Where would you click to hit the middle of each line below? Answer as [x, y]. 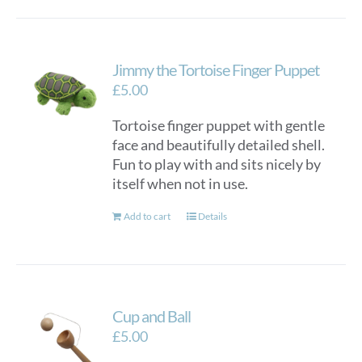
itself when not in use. [181, 183]
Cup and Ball [152, 316]
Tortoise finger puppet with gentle [219, 125]
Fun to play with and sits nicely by [217, 164]
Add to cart [147, 216]
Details [213, 216]
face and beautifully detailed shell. [219, 145]
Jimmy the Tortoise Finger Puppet [216, 69]
